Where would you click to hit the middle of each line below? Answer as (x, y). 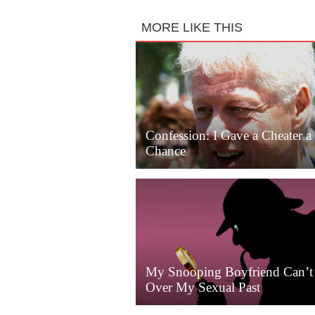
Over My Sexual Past (202, 287)
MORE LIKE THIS (192, 27)
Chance (165, 150)
